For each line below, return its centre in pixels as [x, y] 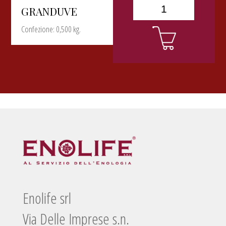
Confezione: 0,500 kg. [51, 29]
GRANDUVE [49, 11]
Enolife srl [47, 198]
